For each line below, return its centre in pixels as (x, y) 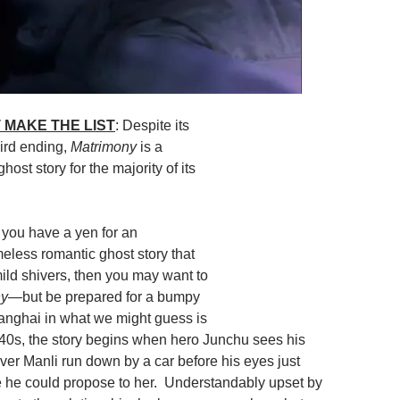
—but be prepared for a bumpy (104, 297)
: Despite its (152, 125)
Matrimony (104, 147)
